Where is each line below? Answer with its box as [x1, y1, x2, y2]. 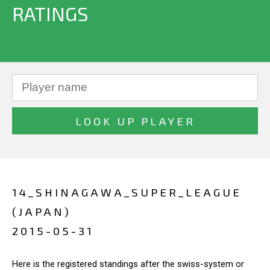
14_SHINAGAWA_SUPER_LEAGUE [12, 185, 242, 199]
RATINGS [12, 2, 88, 25]
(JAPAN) [12, 204, 71, 218]
